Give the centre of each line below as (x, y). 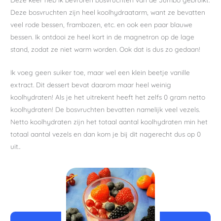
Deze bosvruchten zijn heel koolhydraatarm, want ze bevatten (108, 12)
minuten (103, 216)
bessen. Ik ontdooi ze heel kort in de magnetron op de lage (103, 37)
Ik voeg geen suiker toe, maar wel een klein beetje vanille (100, 72)
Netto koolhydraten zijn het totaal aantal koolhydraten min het (109, 122)
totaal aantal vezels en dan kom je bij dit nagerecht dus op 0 (106, 134)
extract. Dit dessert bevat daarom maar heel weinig (91, 85)
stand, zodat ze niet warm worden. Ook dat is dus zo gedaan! (106, 49)
